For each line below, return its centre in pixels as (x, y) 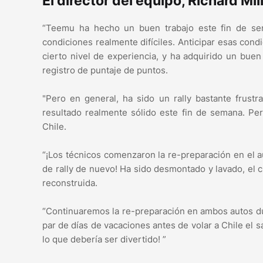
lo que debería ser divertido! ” (104, 240)
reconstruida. (70, 183)
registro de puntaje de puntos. (105, 70)
